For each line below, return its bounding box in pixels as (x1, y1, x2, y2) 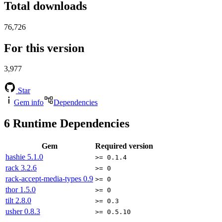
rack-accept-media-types (5, 174, 83, 183)
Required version (95, 142, 153, 151)
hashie (5, 153, 27, 162)
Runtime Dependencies (10, 117, 129, 130)
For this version (4, 41, 84, 55)
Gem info (14, 98, 44, 107)
